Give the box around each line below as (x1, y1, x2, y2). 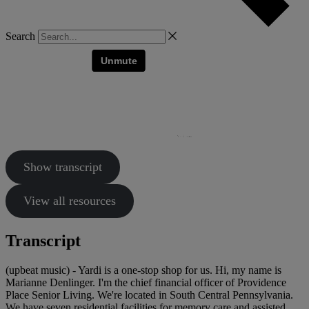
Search (6, 30, 35, 43)
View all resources (23, 194, 116, 208)
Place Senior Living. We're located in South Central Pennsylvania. (6, 289, 293, 301)
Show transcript (23, 160, 102, 175)
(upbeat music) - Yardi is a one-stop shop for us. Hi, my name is (6, 264, 281, 277)
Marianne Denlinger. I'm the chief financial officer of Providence (6, 277, 286, 289)
